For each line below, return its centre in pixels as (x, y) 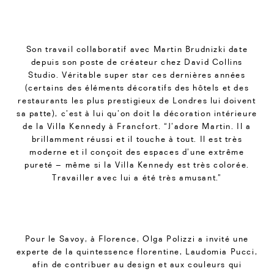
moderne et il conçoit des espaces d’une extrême (137, 152)
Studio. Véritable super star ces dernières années (137, 75)
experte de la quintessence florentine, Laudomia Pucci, (137, 251)
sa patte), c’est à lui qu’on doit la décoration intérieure (137, 113)
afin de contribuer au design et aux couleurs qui (137, 264)
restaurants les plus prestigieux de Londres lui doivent (137, 101)
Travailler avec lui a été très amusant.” (137, 178)
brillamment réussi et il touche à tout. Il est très (137, 139)
